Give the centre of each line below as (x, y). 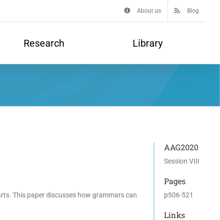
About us (149, 11)
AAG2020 (181, 147)
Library (147, 43)
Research (44, 43)
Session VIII (182, 161)
